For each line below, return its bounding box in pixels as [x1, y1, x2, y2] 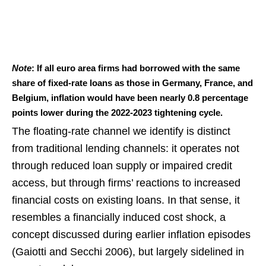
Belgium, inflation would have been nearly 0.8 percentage [12, 93, 248, 103]
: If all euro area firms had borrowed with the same [31, 63, 240, 74]
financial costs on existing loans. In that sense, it [12, 194, 240, 207]
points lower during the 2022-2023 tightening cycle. [12, 107, 223, 118]
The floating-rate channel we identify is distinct [12, 125, 230, 138]
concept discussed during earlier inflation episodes [12, 229, 251, 241]
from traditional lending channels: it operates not [12, 142, 239, 155]
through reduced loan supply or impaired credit [12, 160, 232, 172]
